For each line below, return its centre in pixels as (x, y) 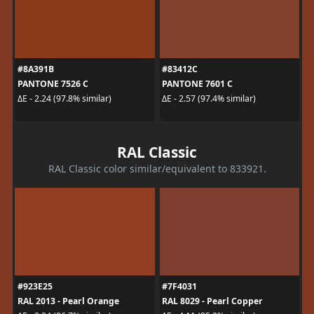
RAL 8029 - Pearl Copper (212, 301)
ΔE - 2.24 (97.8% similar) (64, 98)
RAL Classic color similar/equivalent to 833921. (157, 168)
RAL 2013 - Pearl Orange (68, 301)
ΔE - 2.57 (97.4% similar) (209, 98)
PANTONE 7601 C (197, 83)
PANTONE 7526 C (53, 83)
